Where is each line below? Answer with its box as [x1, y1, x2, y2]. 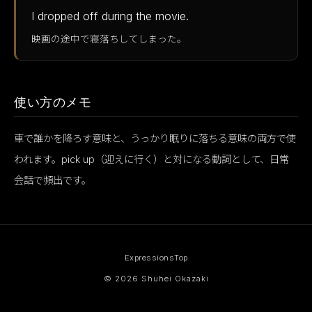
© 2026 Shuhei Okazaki [103, 274, 209, 283]
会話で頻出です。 [14, 174, 91, 186]
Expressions [124, 253, 174, 263]
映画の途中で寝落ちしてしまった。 [31, 33, 187, 45]
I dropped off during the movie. [31, 9, 189, 23]
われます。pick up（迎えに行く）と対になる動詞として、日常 [14, 153, 289, 165]
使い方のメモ [14, 94, 91, 111]
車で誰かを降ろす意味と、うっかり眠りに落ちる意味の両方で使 [14, 132, 296, 144]
